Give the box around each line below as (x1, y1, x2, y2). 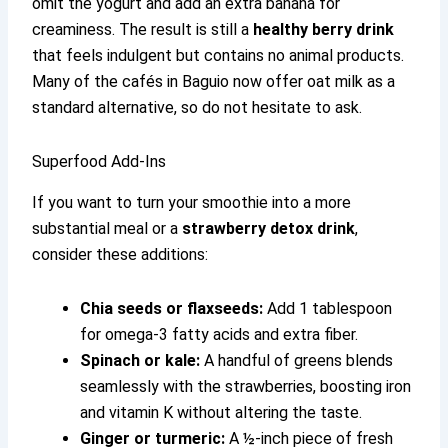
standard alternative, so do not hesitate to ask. (32, 97, 363, 117)
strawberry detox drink (182, 218, 356, 238)
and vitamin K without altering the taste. (80, 402, 363, 422)
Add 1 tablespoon (263, 298, 393, 318)
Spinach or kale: (80, 350, 201, 370)
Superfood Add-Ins (32, 151, 167, 171)
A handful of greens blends (200, 350, 394, 370)
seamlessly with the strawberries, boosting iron (80, 376, 412, 396)
